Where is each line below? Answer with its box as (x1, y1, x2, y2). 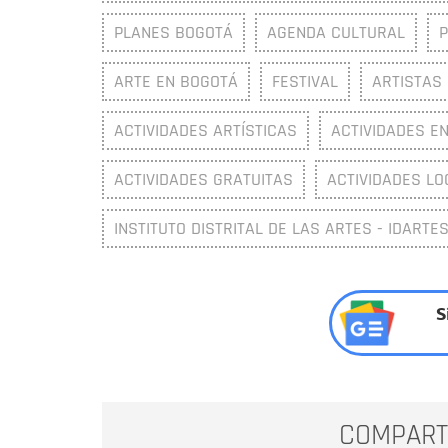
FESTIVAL (272, 69, 338, 93)
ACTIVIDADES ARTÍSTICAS (114, 118, 297, 142)
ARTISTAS (372, 69, 442, 93)
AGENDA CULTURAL (267, 20, 405, 44)
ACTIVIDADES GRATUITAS (114, 167, 293, 191)
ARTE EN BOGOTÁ (114, 69, 238, 93)
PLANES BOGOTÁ (114, 20, 233, 44)
